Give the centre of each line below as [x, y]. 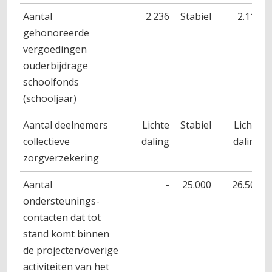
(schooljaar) [50, 99]
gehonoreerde [56, 33]
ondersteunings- [62, 201]
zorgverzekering [61, 158]
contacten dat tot [62, 218]
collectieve [47, 142]
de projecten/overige [71, 250]
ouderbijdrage [56, 66]
